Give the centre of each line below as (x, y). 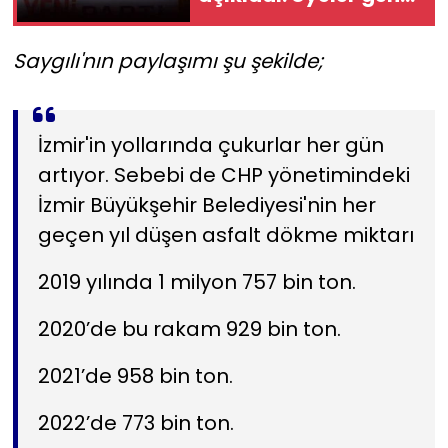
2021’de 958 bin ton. (135, 376)
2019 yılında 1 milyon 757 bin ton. (196, 282)
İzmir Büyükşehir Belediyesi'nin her (206, 205)
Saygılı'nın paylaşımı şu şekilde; (167, 61)
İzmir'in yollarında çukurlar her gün (210, 145)
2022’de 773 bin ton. (135, 423)
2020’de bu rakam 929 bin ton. (189, 329)
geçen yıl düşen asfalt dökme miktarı (225, 235)
